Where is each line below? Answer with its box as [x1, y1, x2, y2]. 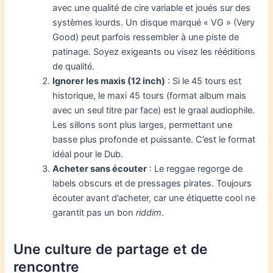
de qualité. [52, 61, 95, 73]
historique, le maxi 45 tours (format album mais [52, 90, 247, 102]
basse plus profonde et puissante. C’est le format [52, 134, 256, 146]
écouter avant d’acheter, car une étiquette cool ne [52, 193, 256, 204]
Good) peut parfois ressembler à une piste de [52, 32, 239, 43]
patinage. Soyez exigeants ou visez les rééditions [52, 46, 256, 58]
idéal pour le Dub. [52, 149, 124, 160]
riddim [136, 207, 162, 219]
